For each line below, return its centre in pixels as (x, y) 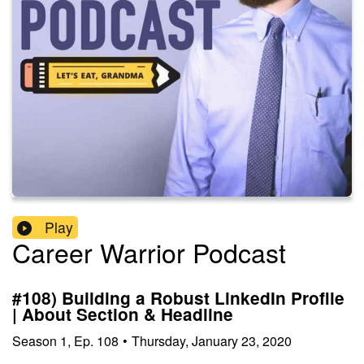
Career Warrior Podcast (149, 252)
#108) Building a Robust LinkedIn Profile (178, 298)
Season (35, 340)
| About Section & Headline (123, 314)
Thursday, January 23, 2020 (212, 340)
